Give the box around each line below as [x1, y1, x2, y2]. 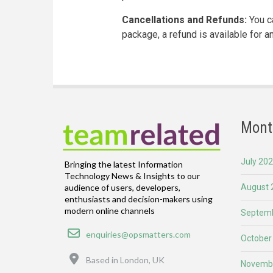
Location [79, 249, 112, 260]
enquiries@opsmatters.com [86, 229, 191, 240]
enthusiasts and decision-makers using [65, 194, 213, 205]
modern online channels [65, 205, 155, 216]
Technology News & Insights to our [65, 171, 200, 182]
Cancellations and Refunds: [121, 14, 247, 26]
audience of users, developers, [65, 182, 180, 193]
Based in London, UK [86, 255, 165, 266]
